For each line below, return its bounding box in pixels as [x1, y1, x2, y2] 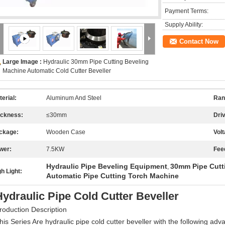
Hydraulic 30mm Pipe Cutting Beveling [43, 58, 149, 65]
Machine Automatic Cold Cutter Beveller [3, 67, 111, 74]
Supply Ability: [165, 21, 203, 28]
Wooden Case [46, 129, 85, 136]
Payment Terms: [165, 8, 208, 15]
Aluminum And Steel [46, 94, 101, 101]
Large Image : [3, 58, 43, 65]
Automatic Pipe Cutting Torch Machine [46, 172, 179, 180]
